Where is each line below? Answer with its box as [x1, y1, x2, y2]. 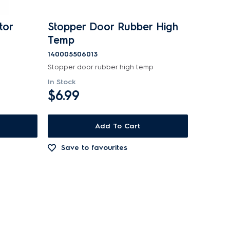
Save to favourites [61, 143, 127, 152]
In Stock [47, 78, 76, 86]
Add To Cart [95, 122, 141, 130]
